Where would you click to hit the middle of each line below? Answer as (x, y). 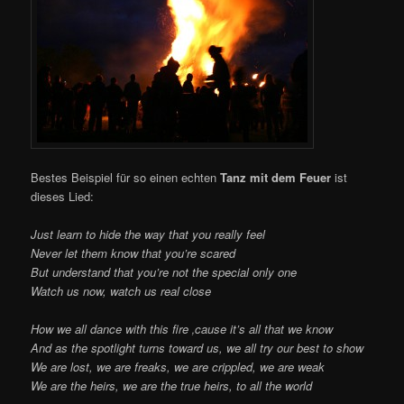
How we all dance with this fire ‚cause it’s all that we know (182, 329)
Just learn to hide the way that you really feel (148, 234)
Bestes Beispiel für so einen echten (126, 177)
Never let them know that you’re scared (133, 252)
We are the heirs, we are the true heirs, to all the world (172, 386)
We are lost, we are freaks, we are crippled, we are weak (178, 367)
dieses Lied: (63, 196)
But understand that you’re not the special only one (164, 271)
